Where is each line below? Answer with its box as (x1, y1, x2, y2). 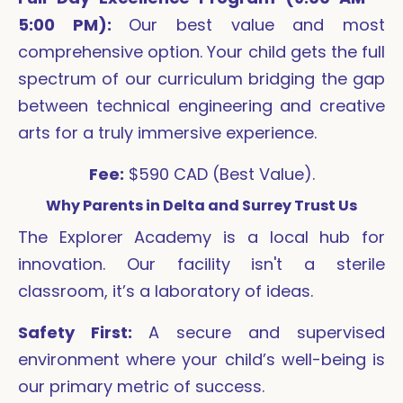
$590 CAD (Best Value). (123, 163, 315, 186)
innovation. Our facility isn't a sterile (18, 253, 385, 276)
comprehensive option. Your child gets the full (18, 40, 385, 64)
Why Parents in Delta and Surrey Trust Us (46, 195, 357, 217)
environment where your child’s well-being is (18, 348, 385, 372)
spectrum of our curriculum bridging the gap (18, 67, 385, 91)
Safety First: (18, 321, 148, 345)
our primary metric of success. (18, 375, 264, 399)
